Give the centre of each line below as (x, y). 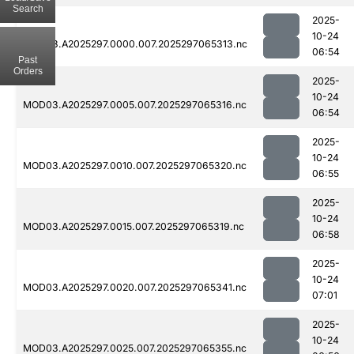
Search (28, 8)
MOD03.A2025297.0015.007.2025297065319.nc (134, 227)
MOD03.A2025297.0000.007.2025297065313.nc (135, 44)
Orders (28, 71)
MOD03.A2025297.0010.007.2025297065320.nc (135, 166)
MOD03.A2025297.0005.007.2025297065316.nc (135, 105)
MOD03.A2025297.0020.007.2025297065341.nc (135, 288)
